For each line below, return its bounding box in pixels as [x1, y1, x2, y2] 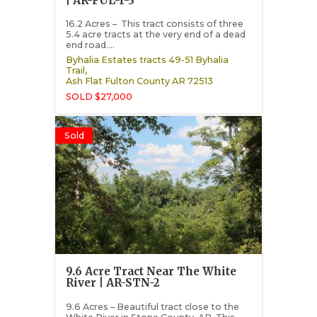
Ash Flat [65, 76, 103, 87]
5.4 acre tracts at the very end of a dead [65, 29, 246, 40]
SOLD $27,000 [65, 91, 132, 102]
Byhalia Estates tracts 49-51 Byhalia [65, 54, 229, 66]
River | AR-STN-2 [65, 276, 160, 290]
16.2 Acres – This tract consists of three [65, 18, 243, 30]
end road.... [65, 40, 115, 51]
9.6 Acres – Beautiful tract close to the [65, 301, 239, 312]
